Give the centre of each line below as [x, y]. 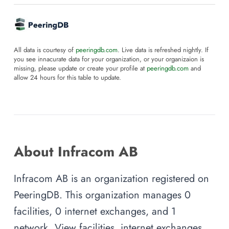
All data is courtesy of [45, 50]
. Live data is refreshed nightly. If [163, 50]
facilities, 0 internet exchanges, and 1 [95, 211]
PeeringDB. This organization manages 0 [102, 194]
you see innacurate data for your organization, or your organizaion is [109, 59]
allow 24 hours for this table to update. [67, 77]
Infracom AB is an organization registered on [111, 178]
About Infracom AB [76, 151]
